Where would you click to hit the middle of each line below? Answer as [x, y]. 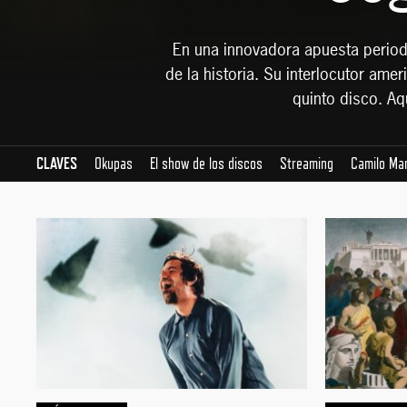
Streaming [307, 163]
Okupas [114, 163]
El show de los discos [207, 163]
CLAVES [57, 163]
